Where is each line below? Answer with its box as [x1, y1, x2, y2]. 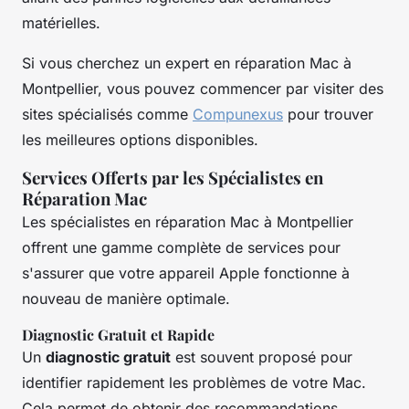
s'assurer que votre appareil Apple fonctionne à [22, 263, 350, 282]
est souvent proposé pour [171, 347, 352, 366]
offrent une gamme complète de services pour [22, 237, 341, 257]
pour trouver [283, 104, 373, 123]
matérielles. [22, 13, 100, 32]
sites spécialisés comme [22, 104, 193, 123]
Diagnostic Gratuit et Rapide [22, 324, 215, 344]
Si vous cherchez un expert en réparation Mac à [22, 53, 351, 72]
